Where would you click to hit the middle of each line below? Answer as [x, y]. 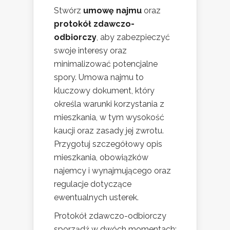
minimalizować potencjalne [106, 64]
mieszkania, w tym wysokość [109, 118]
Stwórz [69, 11]
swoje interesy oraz [90, 51]
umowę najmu [112, 11]
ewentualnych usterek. [96, 198]
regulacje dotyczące [93, 184]
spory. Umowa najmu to [99, 78]
